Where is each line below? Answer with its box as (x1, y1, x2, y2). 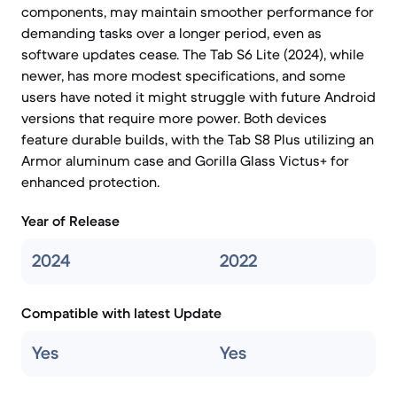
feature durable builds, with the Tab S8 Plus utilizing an (21, 130, 374, 148)
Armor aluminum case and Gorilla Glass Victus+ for (21, 152, 349, 169)
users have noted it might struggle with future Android (21, 88, 376, 105)
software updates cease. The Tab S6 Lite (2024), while (21, 45, 364, 63)
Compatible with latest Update (21, 304, 222, 322)
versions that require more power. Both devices (21, 109, 327, 127)
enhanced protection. (21, 173, 160, 191)
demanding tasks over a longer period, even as (21, 24, 322, 42)
